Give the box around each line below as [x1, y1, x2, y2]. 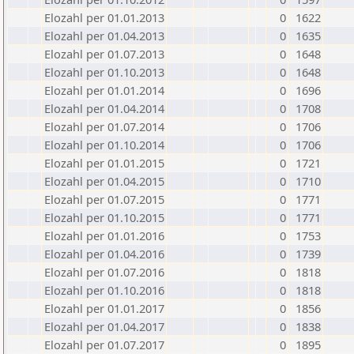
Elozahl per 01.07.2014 [44, 119, 164, 134]
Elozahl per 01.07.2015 [44, 191, 164, 207]
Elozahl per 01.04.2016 [44, 246, 164, 262]
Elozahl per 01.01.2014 [44, 82, 164, 98]
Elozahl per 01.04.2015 [44, 173, 164, 189]
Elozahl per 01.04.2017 [44, 318, 164, 334]
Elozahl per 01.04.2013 [44, 28, 164, 43]
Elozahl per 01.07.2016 [44, 264, 164, 280]
